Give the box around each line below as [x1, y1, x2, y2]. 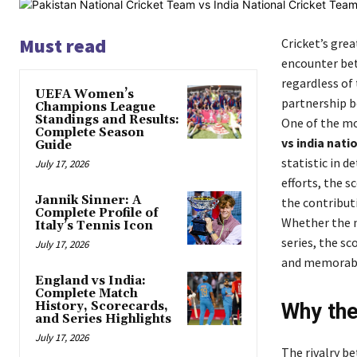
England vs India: [35, 273, 146, 289]
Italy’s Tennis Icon [35, 218, 153, 234]
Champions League [35, 100, 155, 116]
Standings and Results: [35, 112, 179, 128]
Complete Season [35, 125, 144, 141]
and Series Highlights [35, 312, 171, 328]
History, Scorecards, [35, 299, 168, 315]
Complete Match [35, 286, 138, 302]
